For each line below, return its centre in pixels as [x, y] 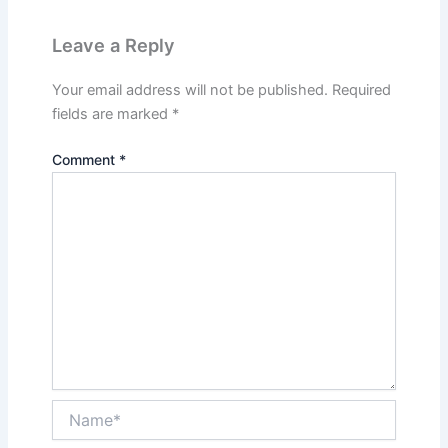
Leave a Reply [113, 44]
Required [361, 89]
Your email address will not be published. [189, 89]
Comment [85, 159]
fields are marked [111, 113]
